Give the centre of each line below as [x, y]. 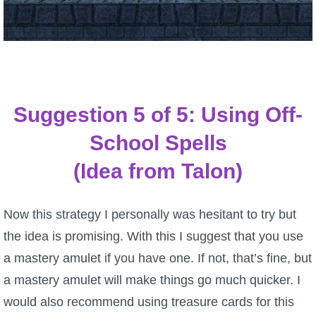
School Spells [158, 143]
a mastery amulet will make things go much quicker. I [152, 280]
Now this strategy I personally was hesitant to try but [150, 215]
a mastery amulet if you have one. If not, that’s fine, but [158, 259]
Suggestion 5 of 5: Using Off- [158, 115]
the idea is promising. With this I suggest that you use [153, 237]
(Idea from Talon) [158, 171]
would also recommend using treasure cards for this [149, 302]
